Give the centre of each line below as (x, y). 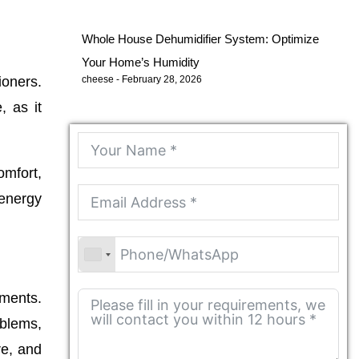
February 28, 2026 (161, 80)
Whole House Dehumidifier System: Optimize (201, 39)
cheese (99, 80)
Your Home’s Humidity (141, 63)
